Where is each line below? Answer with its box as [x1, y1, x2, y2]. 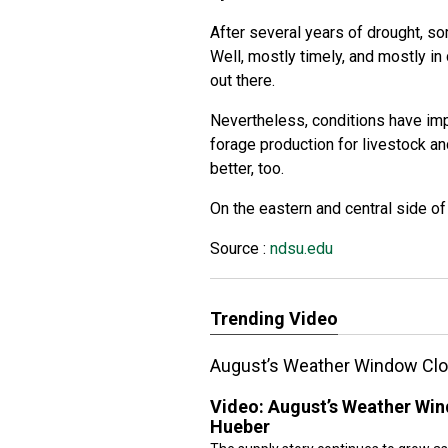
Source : [210, 239, 266, 258]
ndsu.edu [266, 239, 333, 258]
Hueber [210, 416, 270, 437]
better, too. [210, 159, 284, 178]
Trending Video [210, 308, 338, 329]
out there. [210, 71, 275, 90]
